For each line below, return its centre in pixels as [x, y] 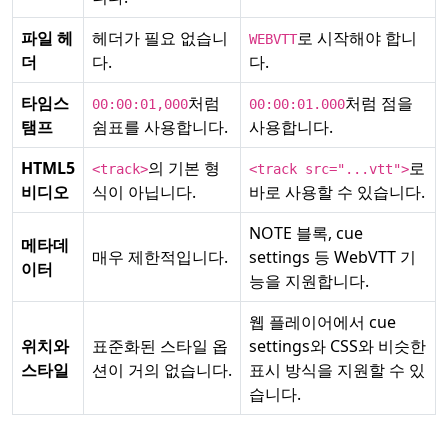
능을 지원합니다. [309, 281]
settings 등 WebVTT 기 [332, 257]
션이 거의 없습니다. [162, 370]
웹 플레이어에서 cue [322, 322]
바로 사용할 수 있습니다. [337, 192]
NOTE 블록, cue [306, 233]
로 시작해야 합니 [357, 38]
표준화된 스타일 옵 [160, 346]
